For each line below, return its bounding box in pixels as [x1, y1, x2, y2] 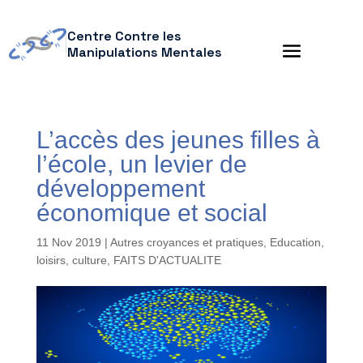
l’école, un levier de [36, 151, 247, 177]
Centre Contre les [66, 28, 181, 45]
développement [36, 175, 205, 202]
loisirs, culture [36, 254, 107, 267]
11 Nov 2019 [36, 236, 101, 249]
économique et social [36, 199, 267, 226]
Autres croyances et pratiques [109, 236, 263, 249]
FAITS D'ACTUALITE [113, 254, 221, 267]
